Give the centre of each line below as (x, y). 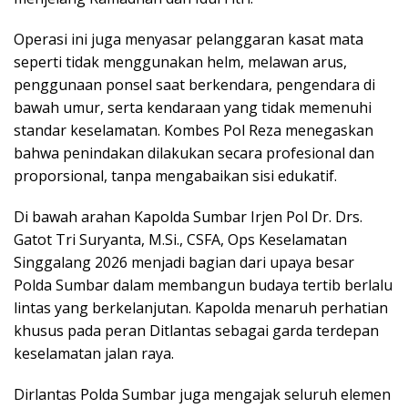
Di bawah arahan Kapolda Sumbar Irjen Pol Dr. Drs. (188, 217)
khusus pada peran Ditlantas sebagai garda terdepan (196, 331)
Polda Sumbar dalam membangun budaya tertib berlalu (203, 286)
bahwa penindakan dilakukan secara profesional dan (194, 153)
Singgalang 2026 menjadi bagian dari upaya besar (184, 263)
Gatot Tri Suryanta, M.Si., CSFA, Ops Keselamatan (180, 240)
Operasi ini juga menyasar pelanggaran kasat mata (189, 40)
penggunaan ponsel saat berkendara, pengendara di (194, 85)
